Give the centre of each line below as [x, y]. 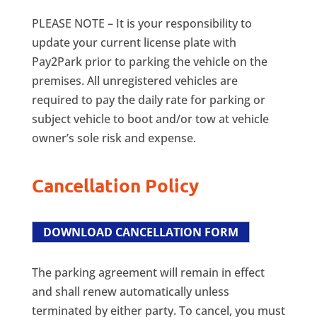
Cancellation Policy [115, 185]
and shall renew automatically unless [130, 292]
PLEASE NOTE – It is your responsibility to [142, 23]
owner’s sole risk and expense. [114, 138]
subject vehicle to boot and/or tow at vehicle [150, 119]
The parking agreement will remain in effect [148, 272]
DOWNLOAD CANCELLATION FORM [140, 232]
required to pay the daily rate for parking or [148, 100]
